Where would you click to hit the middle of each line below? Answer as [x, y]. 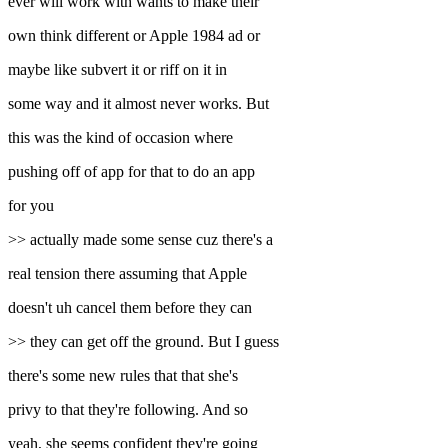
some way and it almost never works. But [138, 104]
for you [31, 206]
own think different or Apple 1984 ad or [134, 36]
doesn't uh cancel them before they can [130, 308]
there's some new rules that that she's [123, 376]
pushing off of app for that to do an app [131, 172]
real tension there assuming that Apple [127, 274]
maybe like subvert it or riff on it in [117, 70]
